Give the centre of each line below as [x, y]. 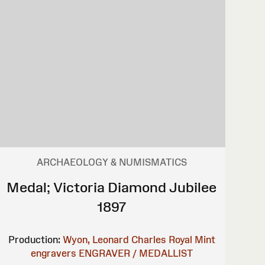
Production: [34, 240]
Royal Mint [192, 240]
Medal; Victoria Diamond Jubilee [112, 188]
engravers [53, 253]
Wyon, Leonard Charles [114, 240]
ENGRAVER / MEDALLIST [135, 253]
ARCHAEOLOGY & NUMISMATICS [112, 162]
